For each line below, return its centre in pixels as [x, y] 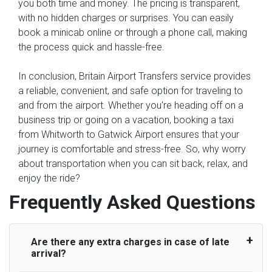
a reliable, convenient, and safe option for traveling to [131, 90]
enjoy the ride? [49, 178]
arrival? [49, 253]
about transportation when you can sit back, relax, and [133, 163]
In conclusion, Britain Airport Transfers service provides [134, 76]
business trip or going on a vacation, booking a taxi [126, 120]
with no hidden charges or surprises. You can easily [126, 18]
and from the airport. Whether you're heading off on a [131, 105]
